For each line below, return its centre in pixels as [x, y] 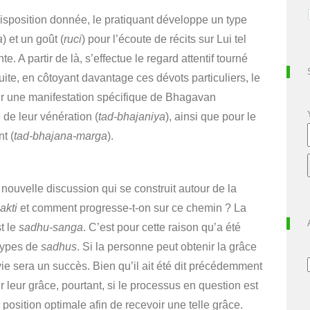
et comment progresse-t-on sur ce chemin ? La [132, 208]
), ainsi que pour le [211, 117]
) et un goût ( [33, 39]
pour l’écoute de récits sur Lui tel [167, 39]
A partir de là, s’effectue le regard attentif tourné [133, 58]
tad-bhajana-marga [61, 136]
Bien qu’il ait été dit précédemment [177, 266]
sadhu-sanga [51, 227]
